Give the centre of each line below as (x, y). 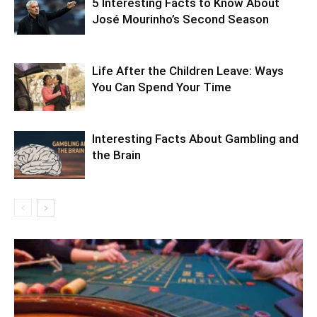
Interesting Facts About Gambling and (195, 138)
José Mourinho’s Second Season (180, 19)
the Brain (116, 155)
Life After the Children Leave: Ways (188, 70)
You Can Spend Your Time (162, 87)
